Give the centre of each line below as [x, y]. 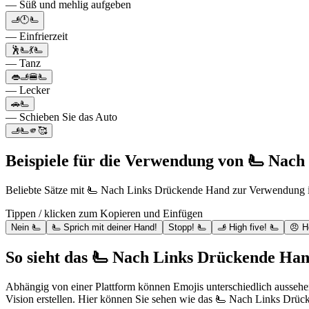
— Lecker [28, 90]
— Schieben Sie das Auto [61, 117]
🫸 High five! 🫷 [248, 228]
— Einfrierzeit [37, 37]
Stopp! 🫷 [187, 228]
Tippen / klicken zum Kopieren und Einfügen [104, 214]
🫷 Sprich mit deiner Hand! [104, 228]
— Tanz [23, 63]
